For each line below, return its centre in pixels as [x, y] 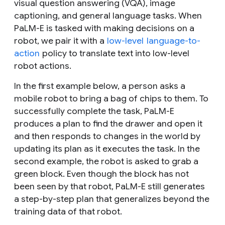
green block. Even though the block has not [101, 174]
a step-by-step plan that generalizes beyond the [112, 199]
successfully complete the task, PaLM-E [94, 111]
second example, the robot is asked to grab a [106, 161]
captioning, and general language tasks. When [108, 15]
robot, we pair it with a [60, 40]
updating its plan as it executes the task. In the [107, 148]
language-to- [174, 40]
